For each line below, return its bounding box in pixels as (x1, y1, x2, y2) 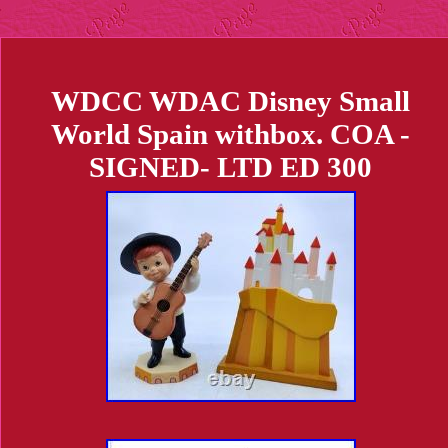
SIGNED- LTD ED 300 (89, 151, 373, 184)
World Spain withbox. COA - (51, 118, 411, 151)
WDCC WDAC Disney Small (51, 85, 411, 118)
